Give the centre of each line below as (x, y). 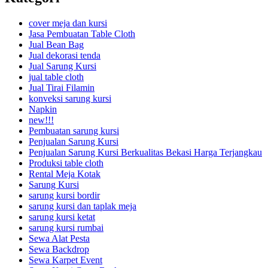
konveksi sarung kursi (70, 98)
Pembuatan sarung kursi (74, 130)
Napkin (43, 109)
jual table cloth (56, 77)
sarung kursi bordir (64, 195)
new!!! (41, 120)
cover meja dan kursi (68, 23)
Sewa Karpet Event (66, 260)
